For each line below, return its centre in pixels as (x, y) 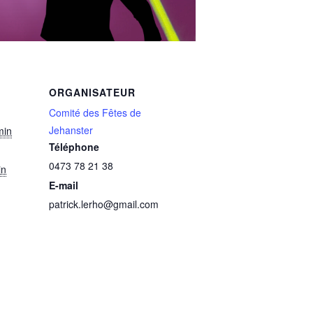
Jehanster (71, 130)
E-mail (64, 185)
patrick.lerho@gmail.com (104, 204)
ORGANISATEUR (92, 92)
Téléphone (74, 146)
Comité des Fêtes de (95, 112)
